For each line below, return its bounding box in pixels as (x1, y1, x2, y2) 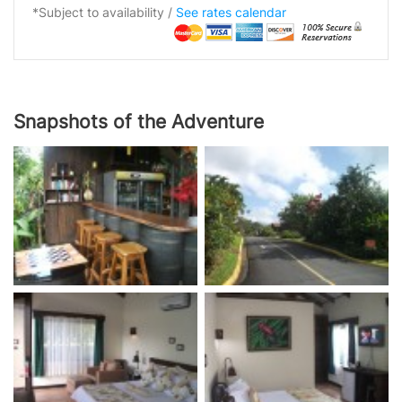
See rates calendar (176, 4, 286, 20)
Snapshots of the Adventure (13, 109, 264, 133)
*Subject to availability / (32, 4, 176, 20)
